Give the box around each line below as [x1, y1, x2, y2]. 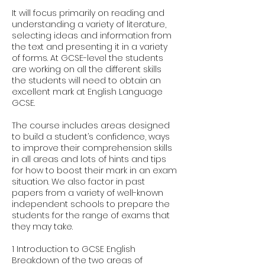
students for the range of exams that [12, 209, 170, 221]
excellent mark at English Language [12, 86, 163, 98]
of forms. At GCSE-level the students [12, 52, 163, 64]
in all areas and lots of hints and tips [12, 153, 166, 165]
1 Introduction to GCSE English [12, 243, 135, 255]
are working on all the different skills [12, 63, 161, 75]
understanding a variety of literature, [12, 18, 166, 30]
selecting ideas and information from [12, 30, 172, 41]
